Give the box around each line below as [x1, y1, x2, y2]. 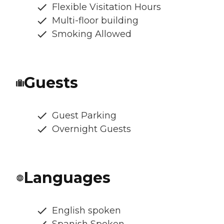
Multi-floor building [52, 14, 138, 26]
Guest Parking [52, 109, 116, 121]
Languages [24, 168, 110, 187]
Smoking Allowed [52, 28, 131, 39]
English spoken [52, 204, 121, 216]
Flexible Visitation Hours [52, 1, 161, 12]
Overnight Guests [52, 123, 131, 134]
